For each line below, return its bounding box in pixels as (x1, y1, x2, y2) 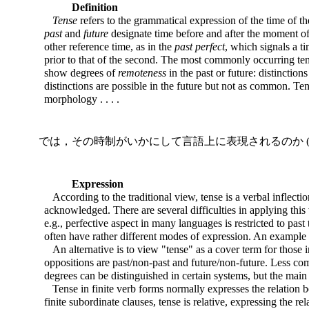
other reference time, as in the (44, 41, 175, 53)
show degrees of (44, 67, 118, 79)
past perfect (175, 41, 225, 53)
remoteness (118, 67, 166, 79)
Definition (72, 1, 118, 14)
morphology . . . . (44, 93, 119, 106)
